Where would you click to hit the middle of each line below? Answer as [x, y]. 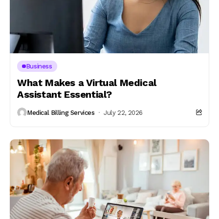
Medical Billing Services [61, 112]
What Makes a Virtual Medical [87, 83]
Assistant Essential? [65, 94]
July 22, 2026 [123, 112]
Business [39, 66]
